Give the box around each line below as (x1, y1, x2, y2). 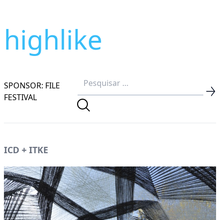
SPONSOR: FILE (4, 80, 60, 91)
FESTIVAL (4, 91, 37, 103)
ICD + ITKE (4, 144, 48, 156)
